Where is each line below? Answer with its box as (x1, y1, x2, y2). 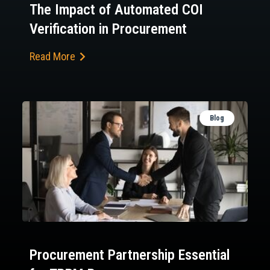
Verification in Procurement (30, 20, 187, 38)
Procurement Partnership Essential (30, 246, 230, 264)
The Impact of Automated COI (30, 1, 203, 19)
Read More (30, 50, 75, 63)
